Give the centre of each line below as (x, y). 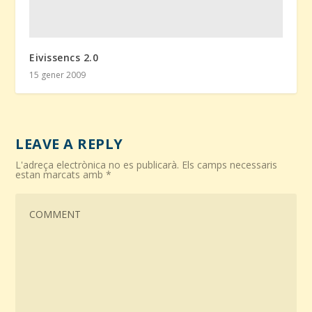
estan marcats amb (61, 174)
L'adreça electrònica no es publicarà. (97, 164)
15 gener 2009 (58, 75)
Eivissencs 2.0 (64, 57)
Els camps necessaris (230, 164)
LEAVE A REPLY (69, 143)
